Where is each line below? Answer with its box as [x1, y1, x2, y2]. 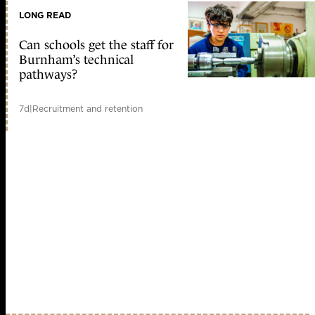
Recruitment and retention [32, 102, 143, 115]
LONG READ [19, 9, 71, 22]
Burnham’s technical [19, 52, 134, 67]
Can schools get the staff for [19, 37, 174, 52]
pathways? [19, 67, 77, 82]
